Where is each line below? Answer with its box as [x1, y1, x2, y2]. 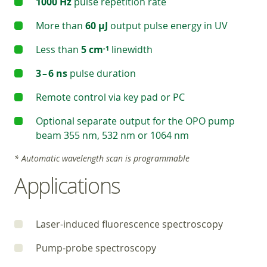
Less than [36, 43, 81, 56]
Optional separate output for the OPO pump [36, 114, 235, 128]
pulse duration [67, 67, 136, 80]
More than [36, 19, 85, 32]
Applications [14, 171, 120, 200]
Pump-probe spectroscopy [36, 241, 156, 254]
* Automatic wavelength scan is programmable [14, 153, 190, 164]
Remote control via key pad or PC [36, 91, 185, 104]
